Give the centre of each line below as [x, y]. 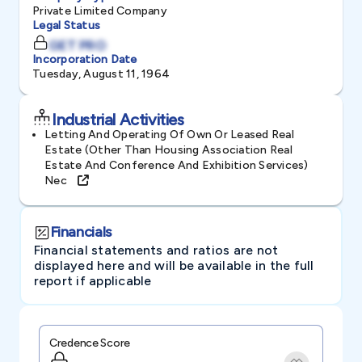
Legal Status [66, 25]
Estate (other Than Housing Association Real [168, 150]
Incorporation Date [85, 59]
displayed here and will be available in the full [174, 265]
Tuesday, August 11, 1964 [101, 74]
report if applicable [93, 280]
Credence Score [90, 343]
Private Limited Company [100, 11]
